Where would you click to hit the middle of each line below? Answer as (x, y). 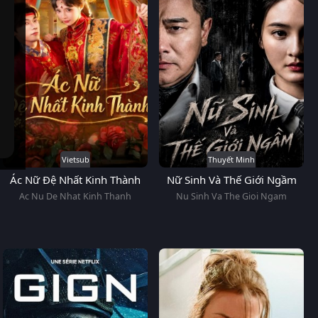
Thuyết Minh (231, 160)
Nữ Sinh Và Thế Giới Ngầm (231, 180)
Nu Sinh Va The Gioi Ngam (231, 197)
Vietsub (75, 160)
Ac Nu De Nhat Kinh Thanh (75, 197)
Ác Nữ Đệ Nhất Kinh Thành (75, 180)
